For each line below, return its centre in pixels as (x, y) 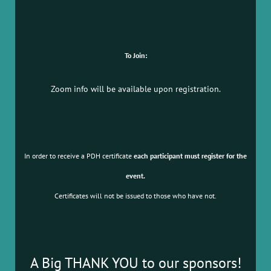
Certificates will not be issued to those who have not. (135, 196)
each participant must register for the (190, 156)
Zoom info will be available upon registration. (135, 89)
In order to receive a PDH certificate (79, 156)
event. (135, 176)
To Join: (135, 56)
